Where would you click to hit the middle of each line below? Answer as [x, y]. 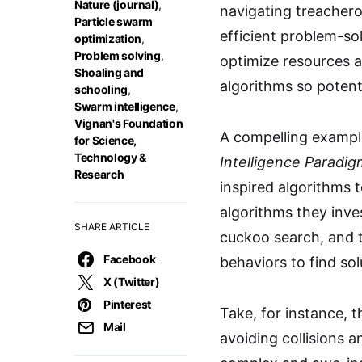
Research [99, 174]
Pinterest [127, 304]
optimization [108, 38]
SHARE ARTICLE [112, 227]
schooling [101, 89]
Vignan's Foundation [129, 123]
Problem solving [118, 55]
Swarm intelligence [125, 106]
